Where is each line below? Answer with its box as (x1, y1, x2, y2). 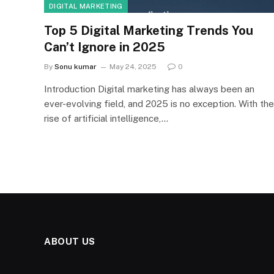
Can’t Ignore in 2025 (44, 39, 165, 54)
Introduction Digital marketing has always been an (44, 83, 254, 94)
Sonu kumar (54, 62, 97, 71)
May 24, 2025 (109, 62, 157, 71)
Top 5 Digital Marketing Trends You (44, 23, 253, 38)
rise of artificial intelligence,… (44, 113, 168, 124)
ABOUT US (44, 235, 95, 246)
